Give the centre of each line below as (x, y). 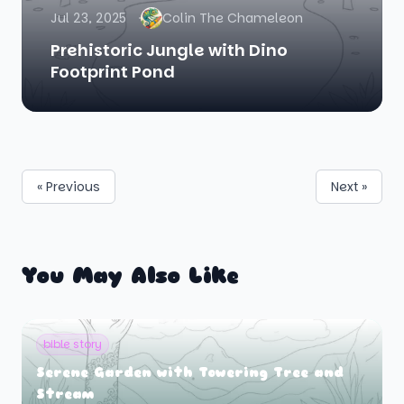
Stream (65, 395)
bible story (73, 344)
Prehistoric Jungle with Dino (169, 50)
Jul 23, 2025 (88, 18)
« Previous (69, 187)
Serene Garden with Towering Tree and (190, 373)
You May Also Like (130, 276)
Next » (349, 187)
